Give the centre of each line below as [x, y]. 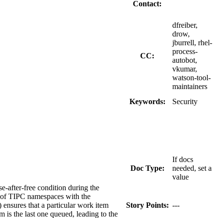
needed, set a [192, 168]
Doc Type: [147, 168]
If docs [183, 159]
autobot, [185, 60]
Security [185, 101]
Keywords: [147, 101]
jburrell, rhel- [192, 42]
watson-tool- [191, 77]
